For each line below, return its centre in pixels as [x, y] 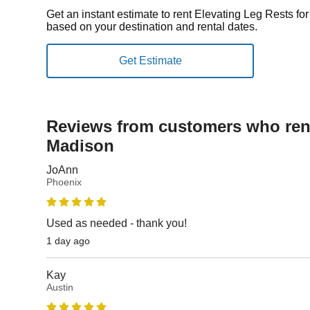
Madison [81, 145]
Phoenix [64, 182]
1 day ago [69, 240]
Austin [60, 287]
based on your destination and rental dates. [152, 26]
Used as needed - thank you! [117, 223]
